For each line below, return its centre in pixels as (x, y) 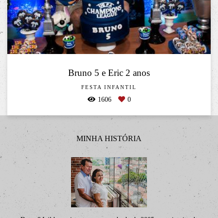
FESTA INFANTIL (109, 87)
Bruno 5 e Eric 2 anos (109, 73)
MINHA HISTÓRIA (109, 138)
